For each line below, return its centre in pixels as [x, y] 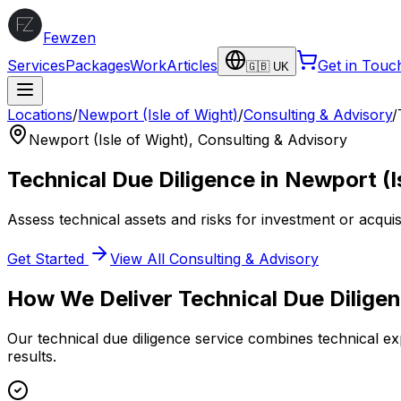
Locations [40, 115]
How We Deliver [93, 298]
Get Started [48, 258]
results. [32, 356]
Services [36, 65]
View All [140, 258]
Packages [98, 65]
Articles [192, 65]
